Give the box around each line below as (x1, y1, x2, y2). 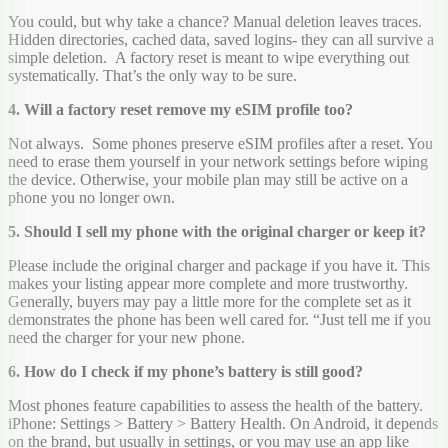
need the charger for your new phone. (8, 329, 245, 347)
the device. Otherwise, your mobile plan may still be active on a (8, 171, 408, 189)
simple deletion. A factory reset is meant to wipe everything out (8, 49, 409, 67)
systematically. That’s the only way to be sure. (8, 67, 297, 85)
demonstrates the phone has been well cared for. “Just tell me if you (8, 311, 431, 329)
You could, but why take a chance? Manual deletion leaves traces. (8, 13, 422, 31)
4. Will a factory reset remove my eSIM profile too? (8, 101, 353, 119)
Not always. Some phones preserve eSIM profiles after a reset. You (8, 135, 433, 153)
